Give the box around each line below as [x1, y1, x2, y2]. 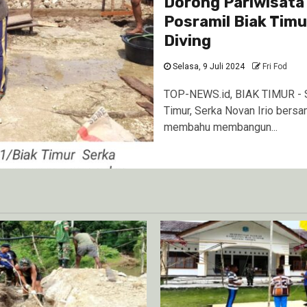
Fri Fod [262, 62, 287, 71]
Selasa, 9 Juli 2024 [171, 62, 245, 71]
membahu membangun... [164, 121, 278, 134]
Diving [164, 32, 211, 50]
